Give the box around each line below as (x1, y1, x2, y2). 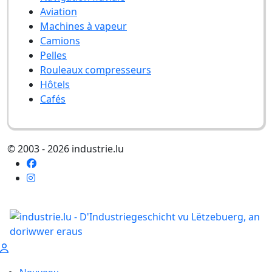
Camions (40, 34, 80, 47)
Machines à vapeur (40, 19, 127, 33)
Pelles (40, 49, 67, 62)
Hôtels (40, 78, 70, 91)
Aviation (40, 5, 77, 18)
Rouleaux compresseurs (40, 63, 151, 76)
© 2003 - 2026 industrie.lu (7, 142, 124, 155)
